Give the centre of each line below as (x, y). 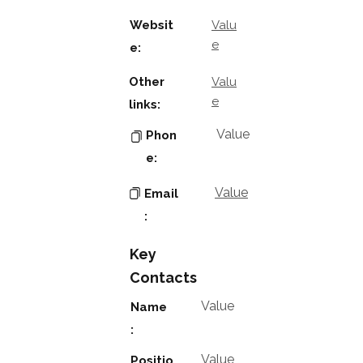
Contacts (163, 278)
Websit (152, 25)
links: (145, 105)
